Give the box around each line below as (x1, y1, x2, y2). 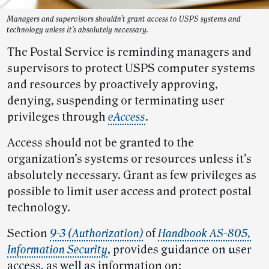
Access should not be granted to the (7, 136, 194, 150)
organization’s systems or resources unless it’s (7, 152, 252, 166)
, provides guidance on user (107, 243, 252, 256)
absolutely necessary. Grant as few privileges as (7, 168, 256, 182)
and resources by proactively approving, (7, 77, 218, 91)
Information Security (7, 243, 107, 256)
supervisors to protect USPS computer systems (7, 61, 255, 75)
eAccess (108, 110, 145, 124)
